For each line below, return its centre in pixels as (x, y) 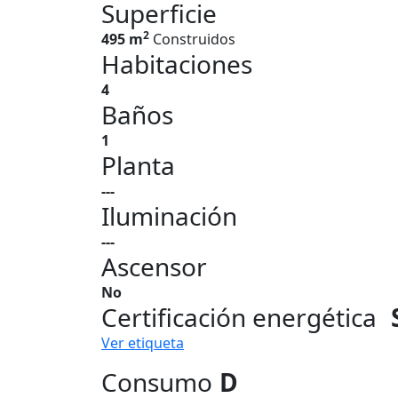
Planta (138, 165)
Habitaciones (177, 64)
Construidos (194, 39)
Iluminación (169, 216)
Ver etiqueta (143, 343)
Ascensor (154, 267)
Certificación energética (239, 317)
